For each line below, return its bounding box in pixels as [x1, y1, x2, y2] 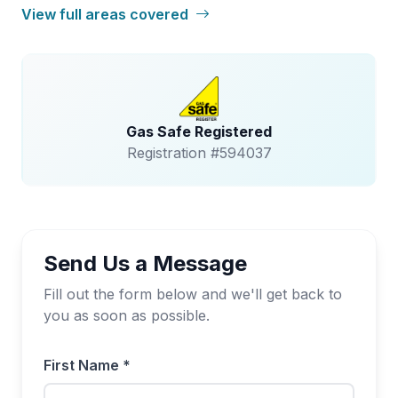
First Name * [44, 356, 131, 374]
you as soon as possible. [44, 306, 210, 324]
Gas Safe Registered [126, 123, 272, 140]
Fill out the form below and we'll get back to [44, 285, 342, 303]
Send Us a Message [44, 251, 247, 276]
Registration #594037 [126, 144, 272, 162]
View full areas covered [21, 5, 192, 23]
